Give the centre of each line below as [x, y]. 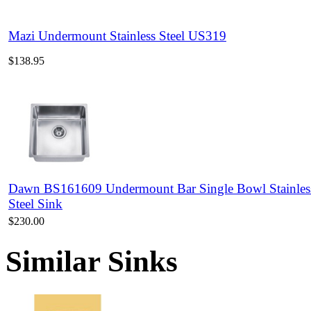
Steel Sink [35, 203]
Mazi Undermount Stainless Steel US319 [117, 35]
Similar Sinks [92, 261]
